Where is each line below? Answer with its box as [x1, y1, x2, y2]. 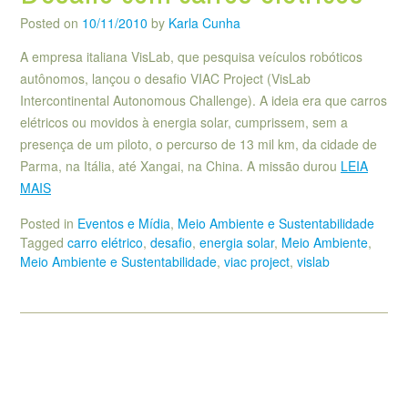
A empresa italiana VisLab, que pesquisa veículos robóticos [20, 47, 362, 66]
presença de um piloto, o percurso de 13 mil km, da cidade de [20, 135, 377, 154]
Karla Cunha [168, 14, 240, 33]
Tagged [20, 232, 67, 251]
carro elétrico [67, 232, 143, 251]
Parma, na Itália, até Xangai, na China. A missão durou [20, 157, 341, 176]
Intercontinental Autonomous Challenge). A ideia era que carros [20, 91, 387, 110]
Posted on [20, 14, 82, 33]
